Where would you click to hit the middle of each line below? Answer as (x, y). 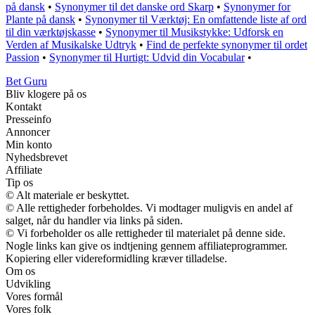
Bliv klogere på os (46, 94)
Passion (22, 58)
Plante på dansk (40, 20)
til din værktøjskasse (51, 32)
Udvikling (28, 284)
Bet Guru (26, 82)
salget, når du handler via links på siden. (94, 221)
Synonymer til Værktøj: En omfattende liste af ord (196, 20)
